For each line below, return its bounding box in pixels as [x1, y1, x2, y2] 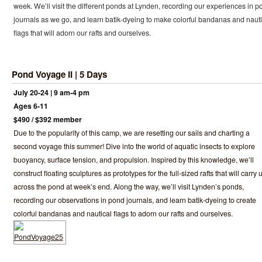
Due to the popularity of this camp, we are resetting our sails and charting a [13, 127, 250, 138]
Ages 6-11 [13, 100, 48, 111]
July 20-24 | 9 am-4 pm [13, 87, 89, 98]
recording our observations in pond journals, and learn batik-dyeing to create [13, 194, 256, 205]
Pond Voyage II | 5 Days [12, 68, 107, 81]
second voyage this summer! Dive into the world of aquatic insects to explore [13, 140, 255, 151]
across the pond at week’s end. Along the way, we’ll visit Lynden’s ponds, [13, 181, 244, 192]
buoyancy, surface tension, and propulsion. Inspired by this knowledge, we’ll [13, 154, 254, 165]
